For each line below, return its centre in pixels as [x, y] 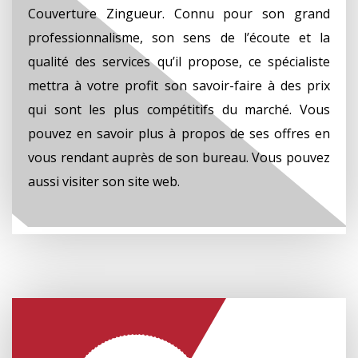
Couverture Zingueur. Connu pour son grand [179, 13]
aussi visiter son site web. [104, 181]
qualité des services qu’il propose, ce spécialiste [179, 61]
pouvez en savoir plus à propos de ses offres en [179, 133]
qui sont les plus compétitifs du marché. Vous [179, 109]
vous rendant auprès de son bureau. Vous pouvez [179, 157]
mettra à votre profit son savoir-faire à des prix [179, 85]
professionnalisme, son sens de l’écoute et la [179, 37]
